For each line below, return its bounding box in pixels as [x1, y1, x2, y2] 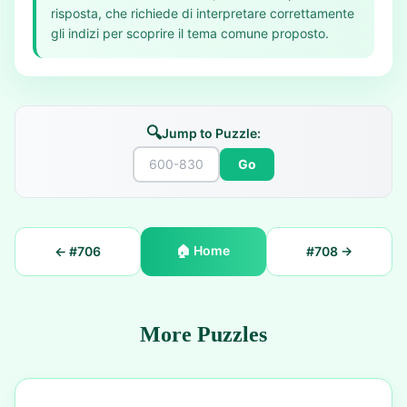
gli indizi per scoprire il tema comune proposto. [51, 25, 329, 41]
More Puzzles [140, 323, 267, 346]
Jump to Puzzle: [162, 125, 261, 141]
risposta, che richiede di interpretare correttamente [51, 5, 354, 21]
